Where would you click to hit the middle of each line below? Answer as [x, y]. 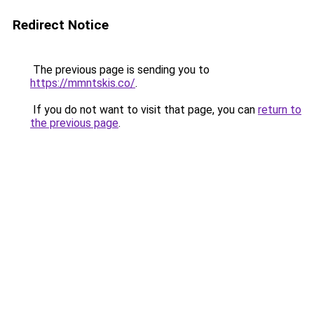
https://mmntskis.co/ [83, 83]
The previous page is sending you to [120, 70]
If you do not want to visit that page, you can [144, 110]
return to [280, 110]
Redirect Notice [61, 25]
